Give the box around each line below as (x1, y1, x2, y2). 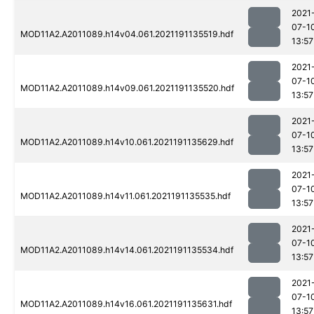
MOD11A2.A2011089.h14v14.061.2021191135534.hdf (20, 245, 233, 256)
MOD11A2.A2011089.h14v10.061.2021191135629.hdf (20, 137, 233, 148)
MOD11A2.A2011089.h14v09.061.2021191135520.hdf (20, 83, 234, 94)
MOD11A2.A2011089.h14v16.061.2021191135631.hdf (20, 299, 232, 310)
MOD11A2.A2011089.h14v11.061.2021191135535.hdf (20, 191, 231, 202)
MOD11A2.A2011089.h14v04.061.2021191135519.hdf (20, 29, 233, 40)
